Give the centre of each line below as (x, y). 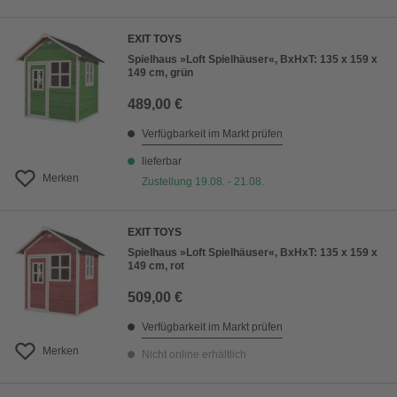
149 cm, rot (156, 266)
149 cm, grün (160, 73)
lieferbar (162, 162)
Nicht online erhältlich (194, 355)
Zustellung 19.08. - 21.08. (203, 182)
